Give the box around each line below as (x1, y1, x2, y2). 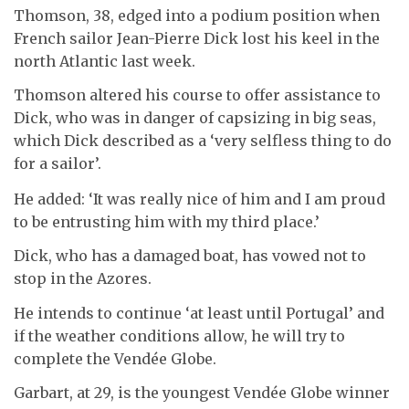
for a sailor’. (14, 154, 101, 173)
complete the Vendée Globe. (14, 349, 220, 368)
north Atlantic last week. (14, 51, 195, 70)
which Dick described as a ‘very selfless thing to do (14, 131, 392, 150)
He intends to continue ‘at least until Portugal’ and (14, 303, 384, 322)
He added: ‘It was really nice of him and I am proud (14, 189, 385, 208)
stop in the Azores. (14, 269, 152, 288)
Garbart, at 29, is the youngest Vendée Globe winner (14, 383, 390, 402)
